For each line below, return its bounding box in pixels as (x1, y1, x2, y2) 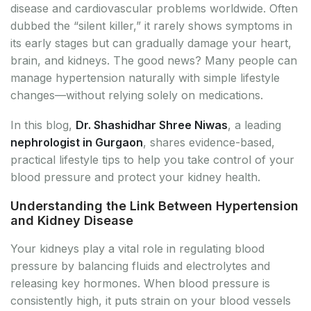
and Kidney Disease (10, 212, 133, 228)
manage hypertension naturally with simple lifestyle (10, 70, 280, 85)
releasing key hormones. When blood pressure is (10, 276, 270, 290)
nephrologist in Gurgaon (10, 135, 143, 149)
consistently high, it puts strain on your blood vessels (10, 293, 291, 308)
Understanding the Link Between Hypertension (10, 198, 299, 213)
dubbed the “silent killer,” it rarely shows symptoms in (10, 18, 292, 33)
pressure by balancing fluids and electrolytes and (10, 258, 270, 273)
